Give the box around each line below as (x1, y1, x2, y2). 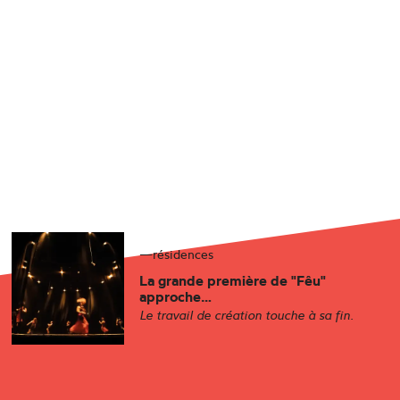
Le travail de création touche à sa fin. (138, 306, 354, 322)
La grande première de (138, 271, 291, 289)
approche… (138, 287, 212, 305)
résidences (152, 246, 213, 262)
